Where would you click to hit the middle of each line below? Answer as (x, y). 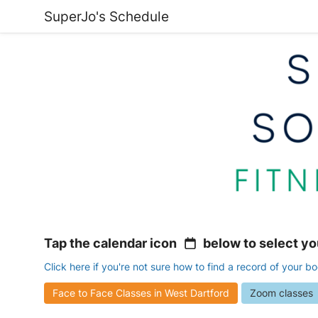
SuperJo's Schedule (106, 16)
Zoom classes (281, 293)
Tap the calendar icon (112, 243)
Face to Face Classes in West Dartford (141, 293)
